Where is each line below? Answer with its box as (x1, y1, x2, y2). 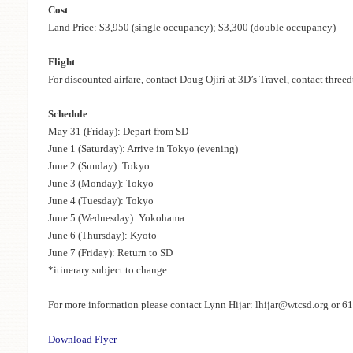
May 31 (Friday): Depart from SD (48, 124, 188, 137)
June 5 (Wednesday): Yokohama (48, 211, 184, 224)
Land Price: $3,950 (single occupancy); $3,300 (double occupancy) (48, 20, 336, 33)
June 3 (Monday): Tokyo (48, 176, 154, 189)
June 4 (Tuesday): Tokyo (48, 194, 154, 206)
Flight (48, 55, 77, 68)
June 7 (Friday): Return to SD (48, 246, 173, 258)
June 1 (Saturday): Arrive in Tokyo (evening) (48, 142, 238, 154)
